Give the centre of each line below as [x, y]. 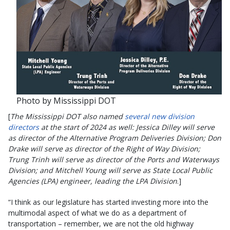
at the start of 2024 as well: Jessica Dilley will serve [127, 127]
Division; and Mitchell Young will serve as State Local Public [110, 170]
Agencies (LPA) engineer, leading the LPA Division [93, 181]
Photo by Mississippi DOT [66, 101]
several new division [160, 116]
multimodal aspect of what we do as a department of [97, 213]
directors [24, 127]
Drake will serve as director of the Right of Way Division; [104, 149]
